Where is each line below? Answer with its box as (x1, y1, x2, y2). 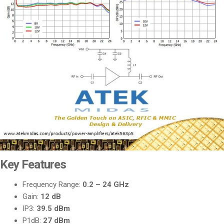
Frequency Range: (22, 179, 83, 189)
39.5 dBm (36, 203, 70, 213)
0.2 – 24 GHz (82, 179, 129, 189)
